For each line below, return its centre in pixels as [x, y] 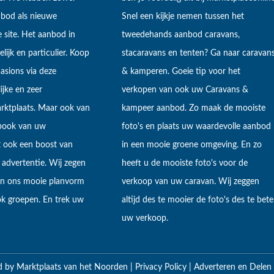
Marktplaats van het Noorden [73, 268]
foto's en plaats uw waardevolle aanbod [196, 127]
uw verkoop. [145, 219]
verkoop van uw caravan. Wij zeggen [190, 182]
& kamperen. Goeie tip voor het [181, 72]
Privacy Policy [162, 268]
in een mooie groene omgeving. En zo [191, 145]
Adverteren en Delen [232, 268]
